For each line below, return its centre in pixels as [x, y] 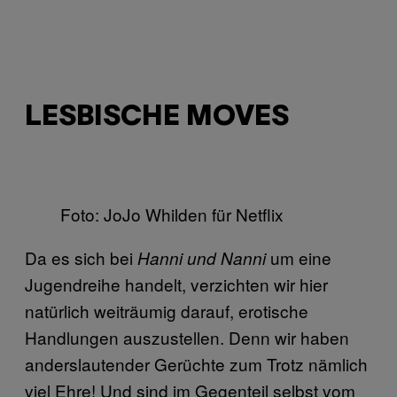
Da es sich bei [81, 257]
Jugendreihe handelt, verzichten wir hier [176, 284]
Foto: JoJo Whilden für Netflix [172, 214]
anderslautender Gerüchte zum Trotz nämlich [196, 363]
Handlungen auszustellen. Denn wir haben [187, 337]
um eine [299, 257]
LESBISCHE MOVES [157, 117]
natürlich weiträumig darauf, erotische [167, 310]
